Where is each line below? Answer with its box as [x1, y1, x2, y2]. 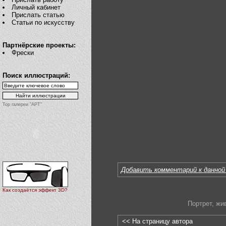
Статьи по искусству [12, 19, 75, 26]
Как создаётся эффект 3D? [3, 187, 68, 193]
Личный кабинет [12, 4, 61, 11]
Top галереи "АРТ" [3, 102, 42, 107]
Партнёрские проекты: [3, 41, 76, 49]
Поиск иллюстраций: [3, 72, 70, 79]
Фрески [12, 49, 34, 56]
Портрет [187, 200, 212, 208]
